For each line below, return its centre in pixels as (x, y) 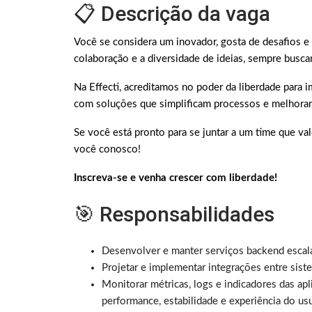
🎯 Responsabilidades (174, 214)
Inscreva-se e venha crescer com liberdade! (177, 178)
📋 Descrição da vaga (172, 14)
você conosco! (107, 150)
